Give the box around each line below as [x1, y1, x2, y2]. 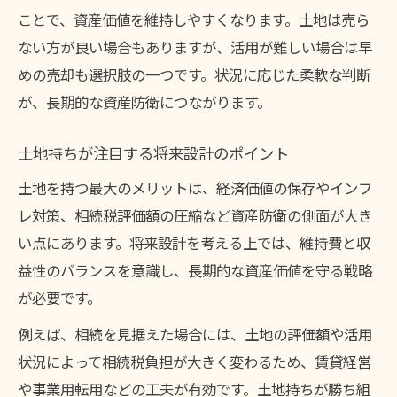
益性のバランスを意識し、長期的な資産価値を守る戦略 [18, 259, 372, 281]
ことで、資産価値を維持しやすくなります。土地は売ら [18, 8, 370, 30]
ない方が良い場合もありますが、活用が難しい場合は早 [18, 35, 372, 58]
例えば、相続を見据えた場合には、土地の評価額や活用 [18, 323, 372, 345]
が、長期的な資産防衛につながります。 [18, 90, 271, 113]
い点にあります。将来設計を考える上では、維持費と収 [18, 231, 370, 253]
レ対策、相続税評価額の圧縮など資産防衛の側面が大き [18, 204, 372, 226]
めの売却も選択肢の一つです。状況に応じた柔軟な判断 [18, 63, 370, 85]
